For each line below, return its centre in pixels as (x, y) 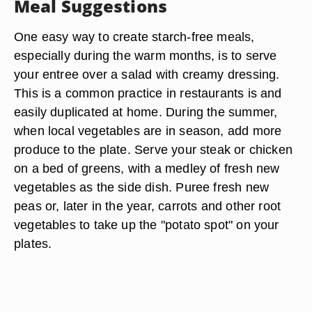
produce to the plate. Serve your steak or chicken (154, 149)
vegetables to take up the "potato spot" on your (147, 225)
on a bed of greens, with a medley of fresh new (147, 168)
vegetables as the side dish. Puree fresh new (142, 187)
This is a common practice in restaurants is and (148, 93)
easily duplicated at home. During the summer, (146, 112)
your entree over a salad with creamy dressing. (147, 74)
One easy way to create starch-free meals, (134, 37)
